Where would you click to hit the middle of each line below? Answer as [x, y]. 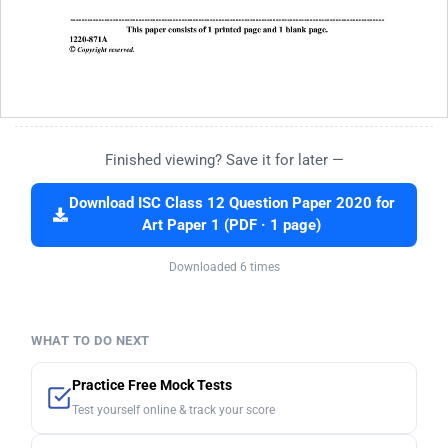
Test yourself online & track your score [173, 410]
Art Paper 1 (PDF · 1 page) [231, 226]
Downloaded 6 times [224, 267]
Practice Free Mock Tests [152, 386]
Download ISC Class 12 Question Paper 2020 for [231, 204]
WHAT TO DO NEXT [90, 341]
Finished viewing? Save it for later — [224, 160]
